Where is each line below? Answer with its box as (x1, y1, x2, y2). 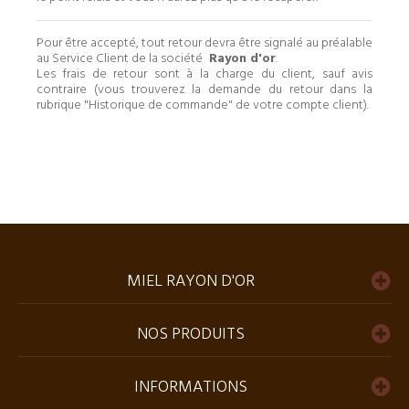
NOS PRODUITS (137, 320, 245, 348)
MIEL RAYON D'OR (127, 267, 255, 295)
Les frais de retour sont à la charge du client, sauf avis (37, 63, 372, 85)
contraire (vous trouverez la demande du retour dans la (37, 79, 372, 100)
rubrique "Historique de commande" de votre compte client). (37, 94, 369, 116)
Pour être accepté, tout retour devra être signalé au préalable (37, 32, 372, 54)
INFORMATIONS (134, 373, 247, 401)
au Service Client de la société (37, 47, 205, 69)
